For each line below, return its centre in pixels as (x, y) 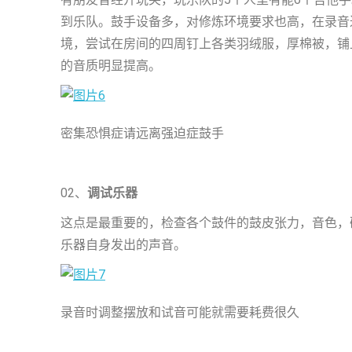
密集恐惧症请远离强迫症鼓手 (142, 133)
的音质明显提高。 (111, 66)
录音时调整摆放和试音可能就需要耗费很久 (180, 312)
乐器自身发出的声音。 (123, 245)
